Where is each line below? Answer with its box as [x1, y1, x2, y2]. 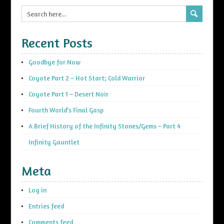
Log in [28, 186, 46, 194]
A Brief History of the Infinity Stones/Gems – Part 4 [28, 122, 180, 130]
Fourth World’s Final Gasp [28, 106, 103, 114]
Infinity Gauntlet [28, 138, 79, 146]
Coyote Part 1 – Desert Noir [28, 90, 108, 98]
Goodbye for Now [28, 58, 80, 66]
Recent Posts [21, 35, 92, 51]
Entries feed [28, 202, 64, 210]
